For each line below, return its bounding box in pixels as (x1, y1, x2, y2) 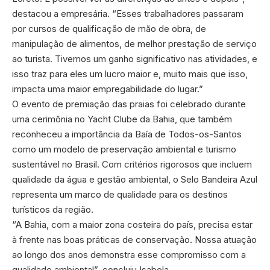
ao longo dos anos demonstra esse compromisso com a (12, 248, 246, 260)
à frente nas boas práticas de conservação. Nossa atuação (12, 233, 257, 245)
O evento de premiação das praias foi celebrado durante (12, 98, 246, 110)
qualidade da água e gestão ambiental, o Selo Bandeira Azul (12, 173, 257, 185)
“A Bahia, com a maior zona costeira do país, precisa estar (12, 218, 253, 230)
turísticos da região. (12, 203, 93, 215)
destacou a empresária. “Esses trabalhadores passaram (12, 7, 243, 19)
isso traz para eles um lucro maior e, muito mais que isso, (12, 67, 248, 80)
